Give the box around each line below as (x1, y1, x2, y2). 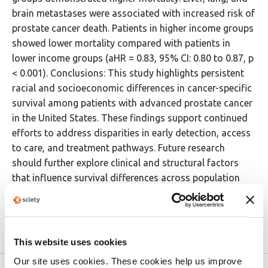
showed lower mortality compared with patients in (12, 38, 230, 48)
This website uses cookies (14, 237, 127, 247)
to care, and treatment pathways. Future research (12, 142, 225, 153)
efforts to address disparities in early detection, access (12, 127, 251, 138)
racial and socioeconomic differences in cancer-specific (12, 83, 252, 93)
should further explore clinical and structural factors (12, 157, 239, 168)
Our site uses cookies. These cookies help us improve (14, 255, 242, 266)
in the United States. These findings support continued (12, 112, 248, 123)
